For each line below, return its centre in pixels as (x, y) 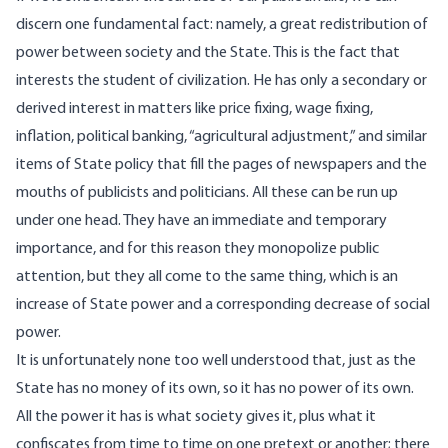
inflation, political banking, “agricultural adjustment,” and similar (221, 137)
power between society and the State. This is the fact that (208, 53)
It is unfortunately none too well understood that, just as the (216, 361)
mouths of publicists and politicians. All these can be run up (207, 193)
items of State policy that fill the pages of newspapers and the (221, 165)
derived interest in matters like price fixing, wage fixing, (194, 109)
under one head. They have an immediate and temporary (201, 221)
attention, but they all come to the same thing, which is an (207, 277)
